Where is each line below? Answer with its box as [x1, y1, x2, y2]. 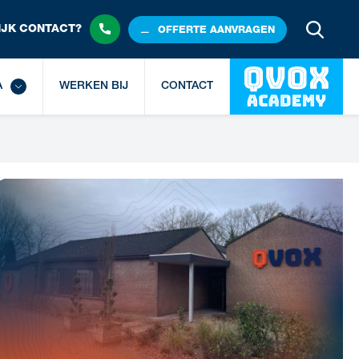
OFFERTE [158, 25, 207, 36]
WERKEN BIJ [59, 81, 128, 92]
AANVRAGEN [207, 25, 275, 36]
